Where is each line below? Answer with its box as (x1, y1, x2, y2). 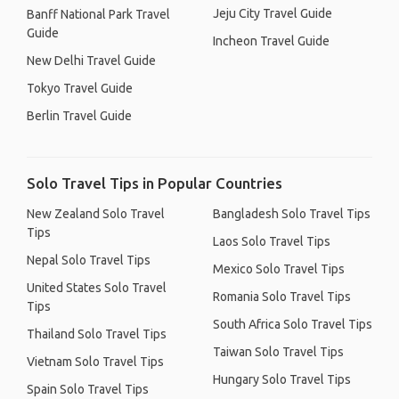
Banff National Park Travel (27, 7, 170, 21)
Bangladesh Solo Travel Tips (213, 207, 370, 221)
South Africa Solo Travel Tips (213, 317, 372, 331)
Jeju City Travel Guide (213, 6, 332, 20)
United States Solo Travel (27, 281, 167, 295)
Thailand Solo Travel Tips (27, 327, 167, 341)
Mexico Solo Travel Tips (213, 262, 345, 276)
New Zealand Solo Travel (27, 207, 165, 221)
